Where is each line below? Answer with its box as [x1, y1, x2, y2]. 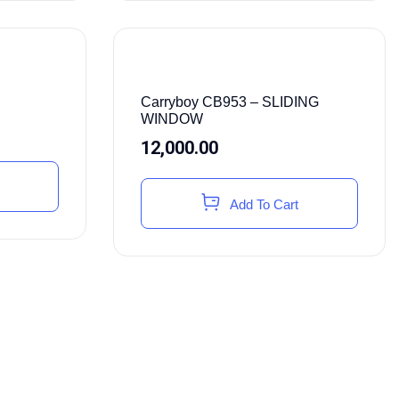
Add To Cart [230, 196, 299, 212]
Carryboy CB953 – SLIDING [140, 94, 319, 110]
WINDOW [140, 110, 203, 126]
